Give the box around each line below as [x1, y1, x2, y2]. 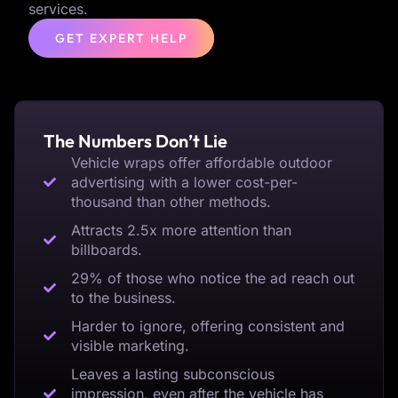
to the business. [70, 289, 176, 307]
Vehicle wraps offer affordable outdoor [70, 154, 332, 172]
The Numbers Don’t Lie [44, 130, 227, 153]
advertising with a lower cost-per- [70, 173, 298, 192]
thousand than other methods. [70, 193, 271, 211]
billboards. [70, 241, 142, 259]
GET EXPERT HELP [55, 30, 187, 47]
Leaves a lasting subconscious [70, 365, 275, 384]
